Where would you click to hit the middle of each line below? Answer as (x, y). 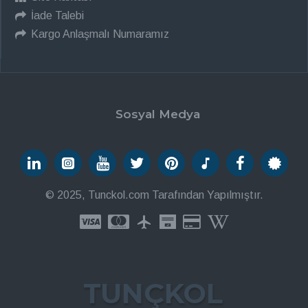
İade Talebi (57, 15)
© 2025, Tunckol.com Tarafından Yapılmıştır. (154, 195)
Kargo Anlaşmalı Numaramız (100, 34)
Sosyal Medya (157, 114)
